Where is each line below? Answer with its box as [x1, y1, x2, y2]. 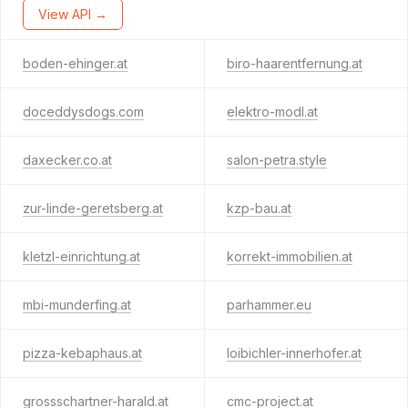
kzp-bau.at [226, 200, 291, 216]
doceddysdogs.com [23, 104, 144, 119]
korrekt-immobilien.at [226, 249, 352, 264]
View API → [38, 6, 107, 22]
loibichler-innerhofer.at [226, 345, 362, 361]
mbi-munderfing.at [23, 297, 131, 312]
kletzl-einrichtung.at [23, 249, 140, 264]
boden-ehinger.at [23, 56, 127, 71]
